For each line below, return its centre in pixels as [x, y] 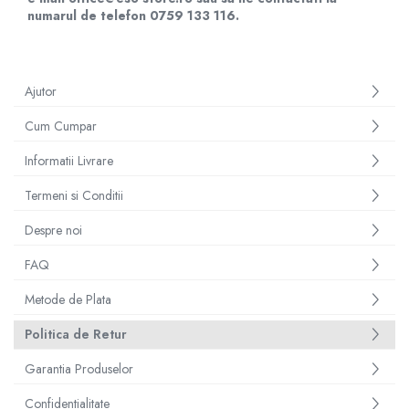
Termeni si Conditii [74, 195]
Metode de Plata [68, 299]
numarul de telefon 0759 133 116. [133, 16]
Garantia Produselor [79, 369]
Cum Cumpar [61, 126]
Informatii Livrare [69, 161]
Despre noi [53, 230]
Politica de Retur [76, 334]
